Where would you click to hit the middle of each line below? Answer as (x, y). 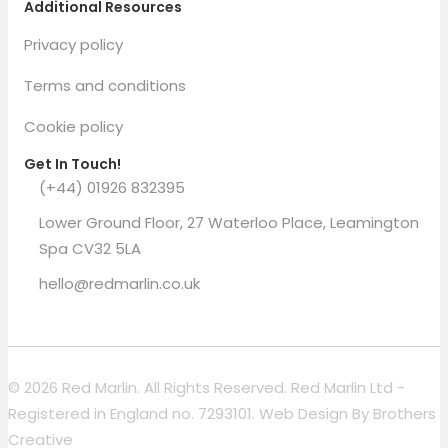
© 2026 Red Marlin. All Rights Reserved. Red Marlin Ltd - (206, 388)
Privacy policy (73, 45)
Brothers (404, 414)
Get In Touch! (72, 164)
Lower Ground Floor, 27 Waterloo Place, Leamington (229, 223)
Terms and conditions (105, 86)
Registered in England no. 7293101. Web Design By (190, 414)
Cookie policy (73, 127)
